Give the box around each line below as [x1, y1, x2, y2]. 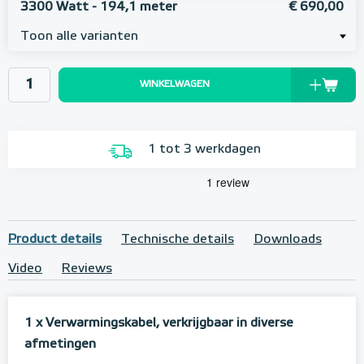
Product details [8, 233, 102, 247]
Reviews [62, 262, 112, 276]
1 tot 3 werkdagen [147, 143, 261, 156]
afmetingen [24, 338, 99, 352]
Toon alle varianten [20, 30, 138, 43]
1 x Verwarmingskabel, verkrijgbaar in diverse [24, 317, 293, 331]
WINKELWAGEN [140, 80, 210, 89]
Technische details [121, 233, 234, 247]
